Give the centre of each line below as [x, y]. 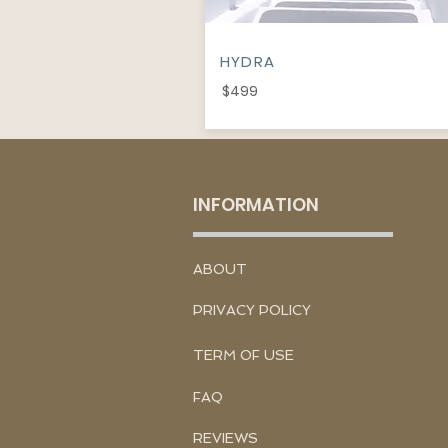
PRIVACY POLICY [252, 310]
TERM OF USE [243, 355]
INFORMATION [256, 205]
